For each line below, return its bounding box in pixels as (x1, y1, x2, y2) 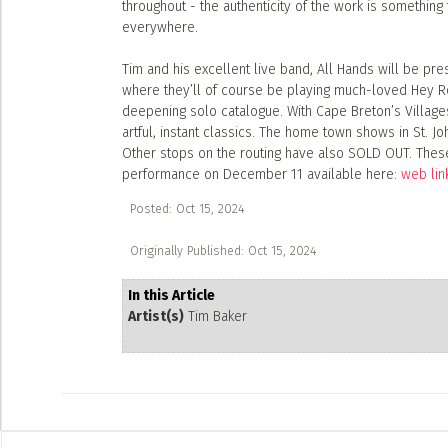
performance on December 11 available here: (122, 166, 401, 183)
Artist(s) (128, 308, 184, 325)
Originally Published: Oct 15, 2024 (130, 243, 316, 258)
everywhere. (122, 19, 198, 36)
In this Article (128, 287, 215, 304)
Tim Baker (184, 308, 247, 325)
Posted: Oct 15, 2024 (130, 201, 244, 216)
